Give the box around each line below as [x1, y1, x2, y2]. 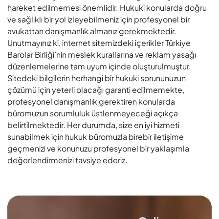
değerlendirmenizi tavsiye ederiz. [7, 155, 128, 165]
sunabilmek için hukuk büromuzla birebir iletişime [7, 131, 184, 142]
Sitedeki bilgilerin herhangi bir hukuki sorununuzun [7, 73, 186, 83]
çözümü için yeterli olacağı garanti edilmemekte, [7, 85, 184, 95]
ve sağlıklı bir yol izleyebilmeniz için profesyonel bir [7, 14, 190, 24]
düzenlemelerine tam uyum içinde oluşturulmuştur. [7, 61, 191, 71]
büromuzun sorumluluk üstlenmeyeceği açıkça [7, 108, 178, 118]
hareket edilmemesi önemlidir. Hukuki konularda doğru [7, 2, 207, 13]
